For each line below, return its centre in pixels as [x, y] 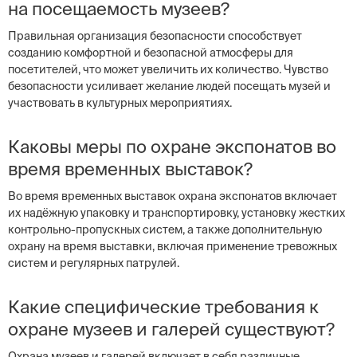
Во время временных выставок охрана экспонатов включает [173, 196]
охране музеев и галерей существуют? [171, 329]
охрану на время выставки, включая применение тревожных [173, 246]
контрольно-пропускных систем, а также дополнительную [165, 229]
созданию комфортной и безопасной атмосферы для [151, 53]
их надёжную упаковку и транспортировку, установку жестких [177, 213]
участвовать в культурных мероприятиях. [120, 103]
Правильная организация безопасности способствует [155, 36]
